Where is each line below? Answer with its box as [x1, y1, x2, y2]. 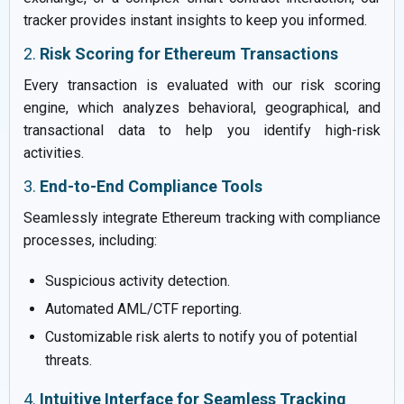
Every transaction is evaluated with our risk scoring [23, 76, 381, 94]
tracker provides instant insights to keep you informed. [23, 11, 367, 29]
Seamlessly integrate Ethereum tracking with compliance [23, 208, 381, 226]
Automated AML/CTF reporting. [45, 299, 242, 317]
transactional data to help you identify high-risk [23, 121, 381, 139]
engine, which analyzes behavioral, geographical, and [23, 98, 381, 116]
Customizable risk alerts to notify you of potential [45, 327, 357, 345]
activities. [23, 143, 84, 161]
